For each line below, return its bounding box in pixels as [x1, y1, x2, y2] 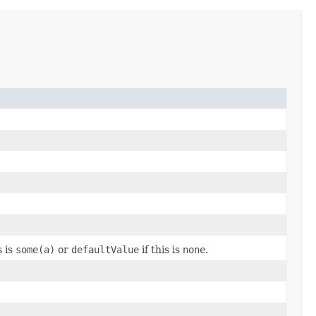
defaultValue [71, 243, 139, 255]
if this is [139, 243, 183, 255]
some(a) [16, 243, 55, 255]
